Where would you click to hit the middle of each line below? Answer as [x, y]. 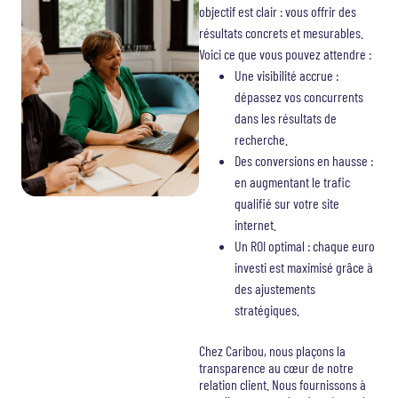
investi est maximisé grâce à [304, 267]
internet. [255, 224]
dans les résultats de [286, 118]
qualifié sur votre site [287, 203]
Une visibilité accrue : [287, 75]
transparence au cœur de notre [276, 367]
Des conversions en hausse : [304, 160]
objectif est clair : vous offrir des [278, 11]
